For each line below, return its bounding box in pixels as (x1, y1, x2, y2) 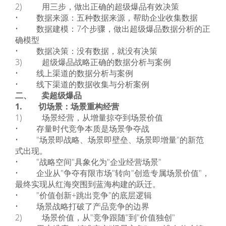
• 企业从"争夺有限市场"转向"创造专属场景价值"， (15, 167, 210, 179)
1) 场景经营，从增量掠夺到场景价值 (15, 112, 163, 123)
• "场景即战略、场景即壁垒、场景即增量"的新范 (15, 134, 204, 145)
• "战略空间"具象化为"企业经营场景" (15, 156, 161, 167)
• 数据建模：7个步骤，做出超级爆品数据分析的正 (15, 23, 210, 34)
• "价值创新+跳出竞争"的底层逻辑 (15, 190, 152, 201)
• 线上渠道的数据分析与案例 (15, 68, 133, 79)
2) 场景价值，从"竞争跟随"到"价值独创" (15, 212, 175, 223)
